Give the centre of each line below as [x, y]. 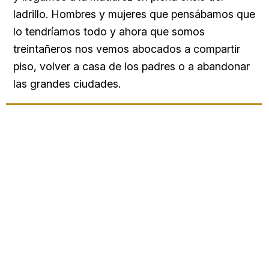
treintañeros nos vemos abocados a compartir [127, 49]
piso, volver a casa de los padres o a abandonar [131, 66]
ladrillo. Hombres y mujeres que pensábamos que [134, 14]
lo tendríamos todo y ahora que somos [109, 31]
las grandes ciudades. [67, 83]
